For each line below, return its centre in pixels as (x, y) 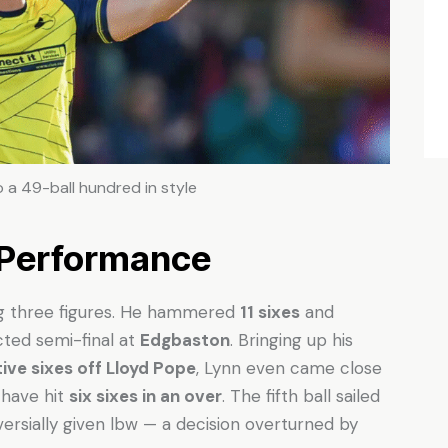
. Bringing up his (291, 340)
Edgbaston (185, 340)
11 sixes (270, 312)
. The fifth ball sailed (301, 396)
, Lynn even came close (289, 368)
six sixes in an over (145, 396)
